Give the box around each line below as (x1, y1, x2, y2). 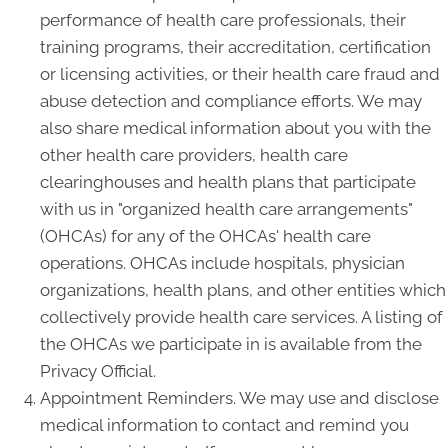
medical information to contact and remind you (40, 415, 409, 435)
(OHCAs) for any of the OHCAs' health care (40, 226, 371, 246)
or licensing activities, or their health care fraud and (40, 64, 440, 84)
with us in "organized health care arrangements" (40, 199, 413, 219)
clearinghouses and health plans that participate (40, 172, 416, 192)
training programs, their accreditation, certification (40, 37, 431, 57)
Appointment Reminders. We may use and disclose (40, 388, 439, 408)
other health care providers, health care (40, 145, 348, 165)
